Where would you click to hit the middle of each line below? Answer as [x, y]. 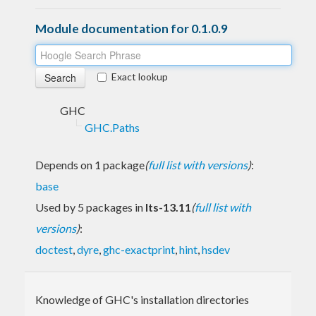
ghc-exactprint [139, 249]
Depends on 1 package [90, 164]
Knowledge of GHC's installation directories [142, 299]
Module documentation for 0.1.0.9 [132, 28]
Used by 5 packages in [90, 207]
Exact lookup [140, 76]
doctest [54, 249]
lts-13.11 [168, 207]
